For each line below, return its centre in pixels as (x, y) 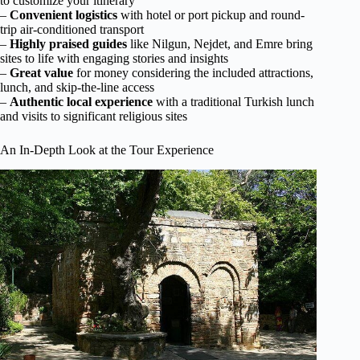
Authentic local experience (81, 102)
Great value (41, 73)
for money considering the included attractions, (193, 73)
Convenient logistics (63, 15)
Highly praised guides (68, 44)
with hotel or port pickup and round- (211, 15)
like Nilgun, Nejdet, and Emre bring (220, 44)
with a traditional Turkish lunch (233, 102)
